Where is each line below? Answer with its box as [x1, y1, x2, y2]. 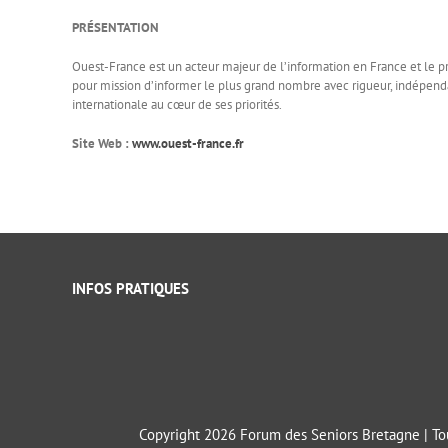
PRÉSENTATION [72, 19, 159, 37]
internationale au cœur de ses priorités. [72, 96, 282, 114]
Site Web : [72, 135, 132, 153]
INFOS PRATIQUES [71, 279, 189, 299]
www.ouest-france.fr [132, 135, 244, 153]
